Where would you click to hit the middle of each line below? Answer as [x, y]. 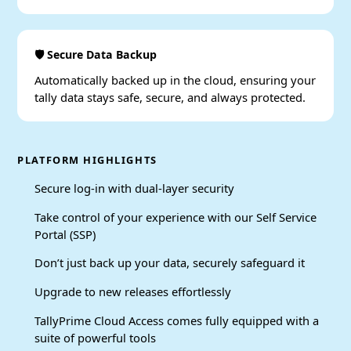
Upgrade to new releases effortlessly [133, 291]
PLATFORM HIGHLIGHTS [87, 159]
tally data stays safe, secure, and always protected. [170, 97]
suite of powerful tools [96, 337]
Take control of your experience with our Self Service [176, 217]
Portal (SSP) [65, 234]
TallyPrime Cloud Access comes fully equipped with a [177, 320]
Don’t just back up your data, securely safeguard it [170, 262]
